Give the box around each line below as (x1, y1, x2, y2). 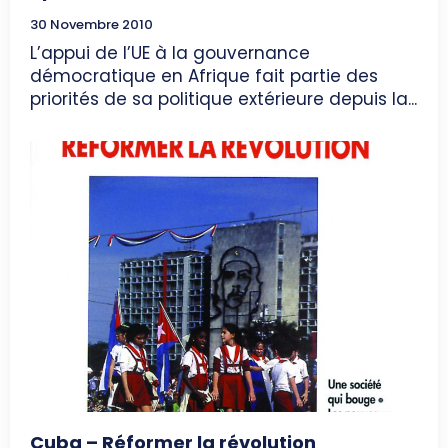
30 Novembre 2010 (30, 14, 153, 34)
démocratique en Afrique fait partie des (30, 63, 378, 88)
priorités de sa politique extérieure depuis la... (30, 86, 417, 111)
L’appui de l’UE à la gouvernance (30, 40, 310, 65)
